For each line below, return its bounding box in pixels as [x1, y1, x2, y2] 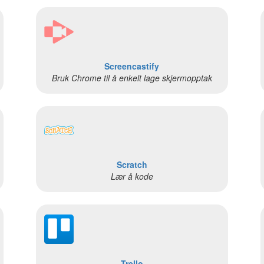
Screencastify [104, 60, 160, 72]
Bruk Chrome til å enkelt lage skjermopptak [51, 71, 212, 84]
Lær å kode [110, 170, 153, 183]
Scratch [116, 159, 147, 171]
